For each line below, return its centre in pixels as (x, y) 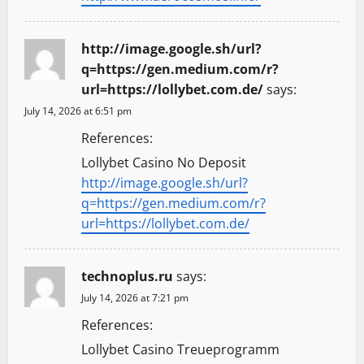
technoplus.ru (127, 276)
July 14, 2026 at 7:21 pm (135, 297)
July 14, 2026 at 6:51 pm (78, 110)
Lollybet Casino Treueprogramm (180, 349)
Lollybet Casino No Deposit (164, 162)
